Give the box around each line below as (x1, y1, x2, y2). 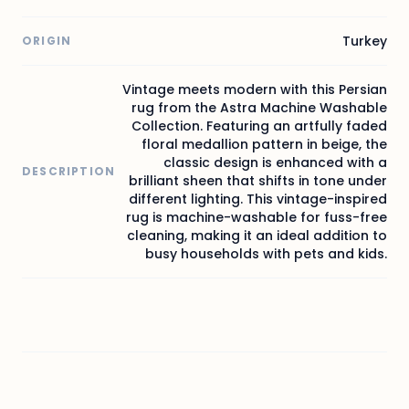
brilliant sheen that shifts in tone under (129, 171, 387, 190)
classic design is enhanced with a (163, 152, 387, 172)
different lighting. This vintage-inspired (129, 189, 387, 208)
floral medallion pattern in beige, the (142, 134, 387, 153)
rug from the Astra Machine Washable (131, 98, 387, 117)
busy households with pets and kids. (145, 244, 387, 263)
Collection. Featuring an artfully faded (131, 116, 387, 135)
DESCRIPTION (22, 163, 116, 179)
